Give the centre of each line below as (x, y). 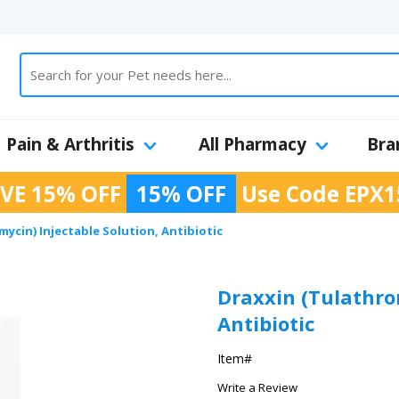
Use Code (290, 194)
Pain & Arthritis (70, 144)
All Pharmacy (252, 144)
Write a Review (257, 387)
